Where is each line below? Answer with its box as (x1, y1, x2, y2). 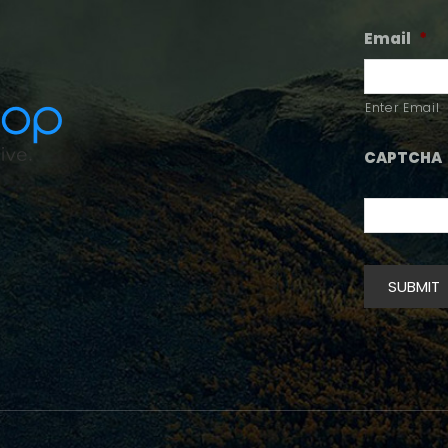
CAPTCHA (364, 146, 442, 168)
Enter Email (365, 98, 440, 116)
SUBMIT (388, 275, 440, 297)
